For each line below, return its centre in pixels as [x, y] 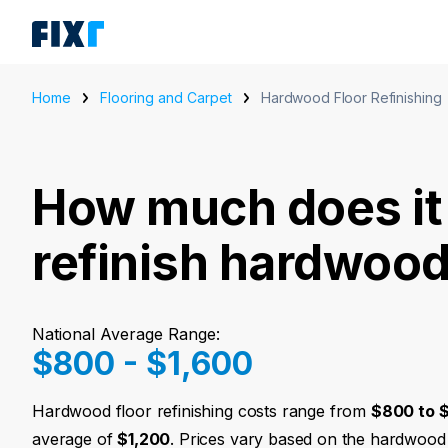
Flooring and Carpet [166, 97]
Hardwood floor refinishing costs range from [201, 411]
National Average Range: [126, 334]
